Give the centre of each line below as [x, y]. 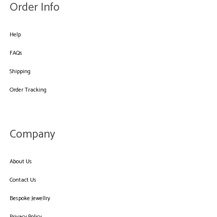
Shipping [20, 72]
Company [32, 135]
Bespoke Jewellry [30, 199]
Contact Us [23, 180]
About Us [21, 162]
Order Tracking [28, 90]
